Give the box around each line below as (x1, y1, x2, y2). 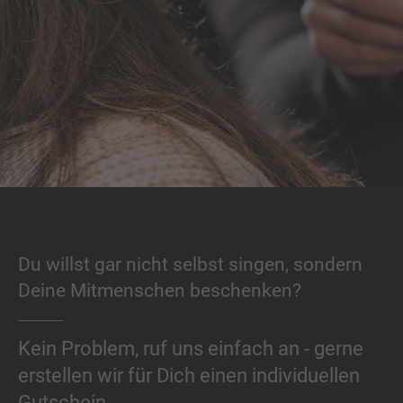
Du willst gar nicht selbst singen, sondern (18, 253, 363, 276)
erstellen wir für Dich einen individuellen (18, 364, 360, 388)
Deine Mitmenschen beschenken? (18, 279, 301, 302)
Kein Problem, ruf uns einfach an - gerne (18, 337, 363, 361)
